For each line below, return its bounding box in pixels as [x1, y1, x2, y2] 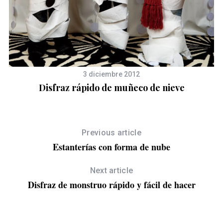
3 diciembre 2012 [83, 70, 140, 79]
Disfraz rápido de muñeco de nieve [38, 82, 185, 94]
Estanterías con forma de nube [53, 140, 170, 154]
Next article [90, 166, 133, 176]
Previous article [81, 128, 142, 138]
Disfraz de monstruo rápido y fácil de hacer [27, 178, 196, 192]
